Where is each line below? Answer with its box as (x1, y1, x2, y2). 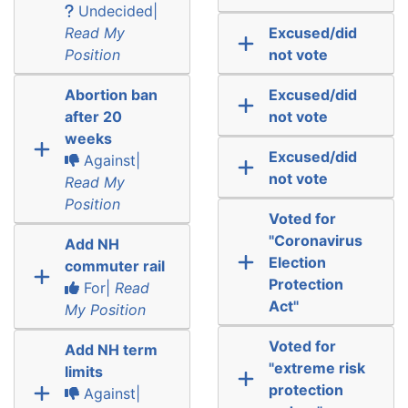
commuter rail (64, 256, 165, 275)
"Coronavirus (268, 230, 362, 250)
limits (64, 362, 103, 381)
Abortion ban (64, 85, 158, 104)
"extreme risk (268, 358, 365, 377)
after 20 (64, 107, 122, 126)
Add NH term (64, 340, 158, 359)
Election (268, 252, 326, 271)
